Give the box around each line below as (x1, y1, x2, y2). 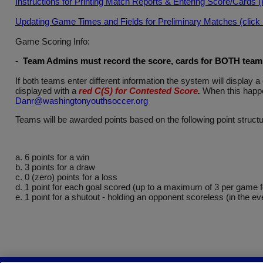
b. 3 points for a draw (15, 162, 95, 172)
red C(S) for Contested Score (79, 86, 198, 96)
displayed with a (15, 86, 79, 96)
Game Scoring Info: (15, 36, 90, 46)
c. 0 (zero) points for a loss (15, 172, 117, 182)
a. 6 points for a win (15, 152, 89, 162)
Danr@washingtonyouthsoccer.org (15, 96, 148, 106)
